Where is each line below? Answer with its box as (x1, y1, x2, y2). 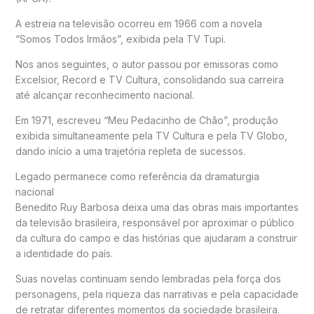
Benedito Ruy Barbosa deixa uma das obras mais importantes (15, 201, 299, 214)
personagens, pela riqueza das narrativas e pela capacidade (15, 288, 299, 301)
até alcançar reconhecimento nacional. (15, 89, 194, 102)
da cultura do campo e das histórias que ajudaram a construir (15, 232, 297, 245)
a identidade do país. (15, 247, 113, 260)
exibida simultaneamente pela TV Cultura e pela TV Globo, (15, 130, 287, 142)
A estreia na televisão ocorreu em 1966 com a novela (15, 18, 262, 30)
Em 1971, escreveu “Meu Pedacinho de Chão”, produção (15, 114, 278, 127)
